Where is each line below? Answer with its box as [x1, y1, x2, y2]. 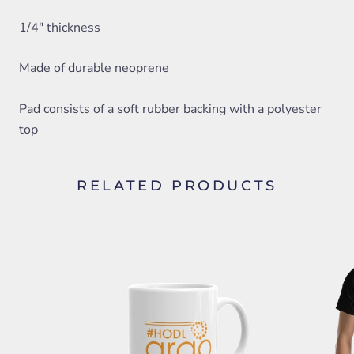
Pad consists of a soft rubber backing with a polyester [19, 100, 322, 118]
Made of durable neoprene [19, 59, 169, 77]
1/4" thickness [19, 18, 100, 36]
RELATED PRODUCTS [77, 176, 277, 194]
